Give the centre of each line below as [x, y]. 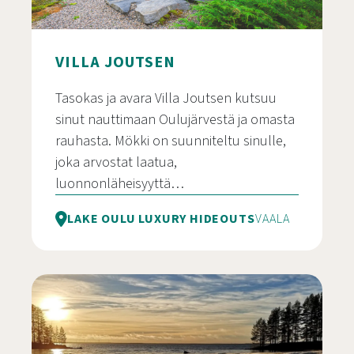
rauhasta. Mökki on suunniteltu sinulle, [171, 141]
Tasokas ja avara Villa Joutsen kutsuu [166, 98]
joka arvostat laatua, [116, 162]
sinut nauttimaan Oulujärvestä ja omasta [175, 120]
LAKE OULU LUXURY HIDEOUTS [161, 219]
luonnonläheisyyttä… [120, 184]
